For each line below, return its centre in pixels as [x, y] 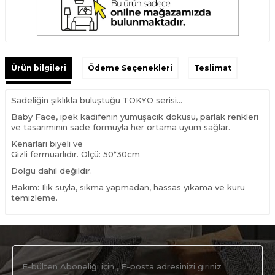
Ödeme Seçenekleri [130, 68]
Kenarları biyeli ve [47, 143]
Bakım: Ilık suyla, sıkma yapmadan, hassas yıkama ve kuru [128, 187]
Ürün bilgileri [39, 68]
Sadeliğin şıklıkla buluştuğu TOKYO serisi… [97, 100]
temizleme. [34, 197]
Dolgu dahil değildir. [52, 170]
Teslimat [213, 68]
